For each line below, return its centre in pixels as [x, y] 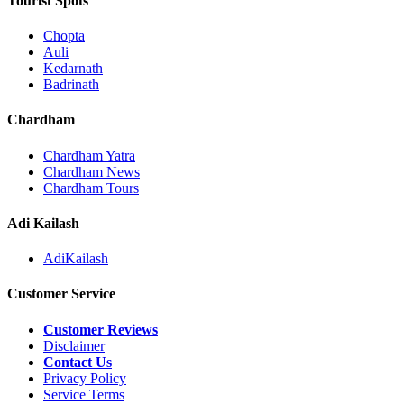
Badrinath [71, 85]
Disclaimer [74, 345]
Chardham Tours [91, 188]
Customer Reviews [101, 329]
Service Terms [84, 394]
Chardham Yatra [89, 155]
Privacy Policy [85, 378]
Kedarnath [73, 69]
